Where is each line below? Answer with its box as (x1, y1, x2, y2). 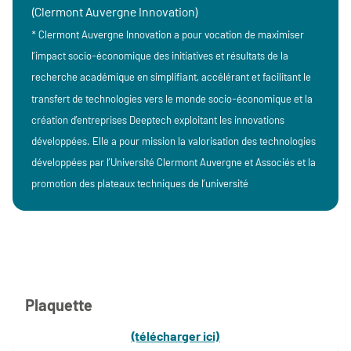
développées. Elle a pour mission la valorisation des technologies (31, 135, 316, 148)
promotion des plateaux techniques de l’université (31, 177, 248, 190)
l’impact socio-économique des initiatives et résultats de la (31, 49, 288, 63)
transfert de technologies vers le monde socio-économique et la (31, 92, 313, 105)
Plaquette (25, 295, 92, 314)
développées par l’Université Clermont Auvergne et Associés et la (31, 156, 316, 169)
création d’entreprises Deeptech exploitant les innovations (31, 113, 284, 126)
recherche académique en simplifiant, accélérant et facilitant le (31, 71, 311, 84)
